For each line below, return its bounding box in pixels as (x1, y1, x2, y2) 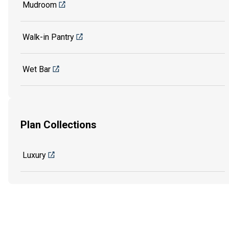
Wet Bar (22, 64, 51, 74)
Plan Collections (20, 119, 97, 131)
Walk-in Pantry (22, 32, 74, 42)
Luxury (22, 150, 46, 161)
